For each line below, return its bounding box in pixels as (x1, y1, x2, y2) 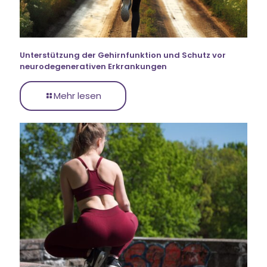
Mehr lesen (54, 89, 101, 103)
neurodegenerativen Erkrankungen (20, 61, 167, 73)
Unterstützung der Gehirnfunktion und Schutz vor (20, 49, 226, 61)
